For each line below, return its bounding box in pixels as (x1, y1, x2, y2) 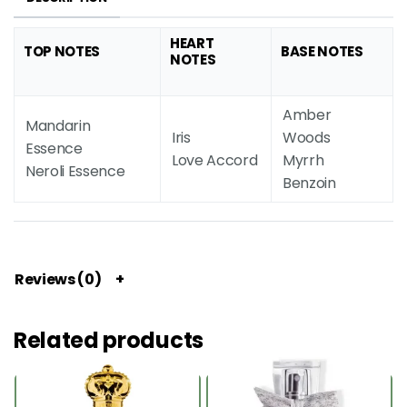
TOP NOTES (24, 41, 101, 61)
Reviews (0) (15, 268, 102, 290)
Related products (14, 324, 203, 355)
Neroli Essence (25, 160, 125, 182)
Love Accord (172, 149, 258, 171)
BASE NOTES (281, 41, 363, 61)
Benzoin (283, 172, 336, 194)
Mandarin (25, 114, 91, 136)
